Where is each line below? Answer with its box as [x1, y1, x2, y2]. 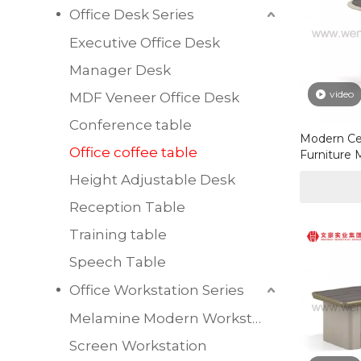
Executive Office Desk [69, 34, 220, 51]
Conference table [69, 116, 192, 133]
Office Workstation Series [69, 281, 244, 298]
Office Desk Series [69, 6, 194, 23]
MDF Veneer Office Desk [69, 89, 239, 106]
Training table [69, 226, 167, 243]
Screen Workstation [69, 337, 207, 354]
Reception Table [69, 198, 185, 215]
